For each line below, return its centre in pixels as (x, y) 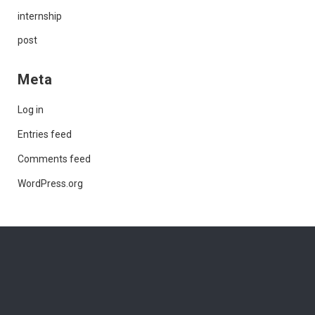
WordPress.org (50, 183)
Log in (31, 109)
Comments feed (54, 159)
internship (40, 16)
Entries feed (45, 134)
